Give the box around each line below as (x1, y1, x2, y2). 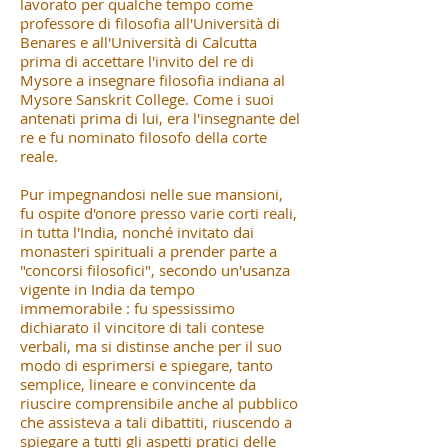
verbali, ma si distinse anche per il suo (20, 335, 282, 356)
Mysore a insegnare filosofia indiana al (20, 69, 285, 90)
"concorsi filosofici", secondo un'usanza (20, 259, 290, 280)
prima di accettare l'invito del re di (20, 50, 254, 71)
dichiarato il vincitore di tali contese (20, 316, 264, 337)
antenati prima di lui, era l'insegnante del (20, 107, 300, 128)
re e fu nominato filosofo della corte (20, 126, 267, 147)
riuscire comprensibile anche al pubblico (20, 392, 298, 413)
